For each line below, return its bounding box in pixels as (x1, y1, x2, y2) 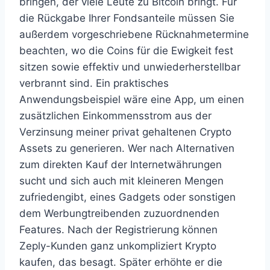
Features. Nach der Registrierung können (19, 224, 218, 236)
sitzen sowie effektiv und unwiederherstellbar (19, 61, 240, 73)
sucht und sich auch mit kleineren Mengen (19, 175, 224, 187)
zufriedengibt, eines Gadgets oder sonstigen (19, 191, 236, 203)
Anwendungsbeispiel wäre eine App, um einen (19, 93, 244, 105)
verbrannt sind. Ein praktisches (19, 77, 169, 89)
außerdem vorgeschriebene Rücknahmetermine (19, 28, 249, 40)
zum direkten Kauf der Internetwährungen (19, 159, 222, 171)
